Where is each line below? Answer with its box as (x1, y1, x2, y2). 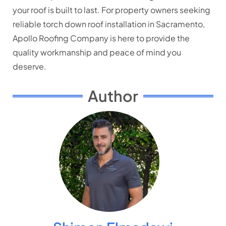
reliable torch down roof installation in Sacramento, (13, 18, 205, 29)
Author (88, 86, 138, 106)
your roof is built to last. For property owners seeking (13, 4, 210, 15)
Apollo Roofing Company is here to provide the (13, 32, 190, 43)
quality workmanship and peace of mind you (13, 46, 181, 58)
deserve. (13, 61, 46, 72)
